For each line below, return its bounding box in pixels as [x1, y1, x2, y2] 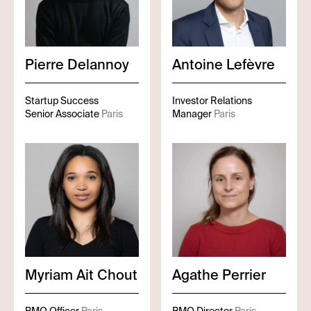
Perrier [222, 266, 266, 284]
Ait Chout [76, 266, 137, 284]
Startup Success [25, 94, 99, 107]
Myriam [25, 266, 73, 284]
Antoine [172, 56, 223, 74]
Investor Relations [172, 94, 252, 107]
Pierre [25, 56, 64, 74]
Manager [172, 108, 212, 120]
